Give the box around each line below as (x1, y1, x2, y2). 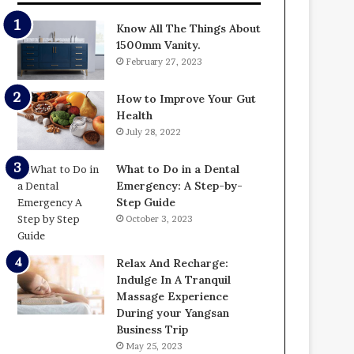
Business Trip (116, 322, 189, 337)
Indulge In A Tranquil (116, 272, 232, 287)
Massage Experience (116, 288, 229, 303)
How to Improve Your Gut (116, 91, 257, 106)
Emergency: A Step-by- (116, 178, 243, 193)
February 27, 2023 (126, 55, 203, 67)
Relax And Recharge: (116, 255, 229, 270)
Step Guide (116, 194, 176, 209)
